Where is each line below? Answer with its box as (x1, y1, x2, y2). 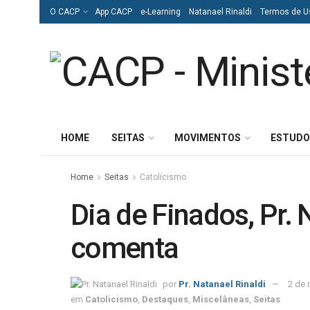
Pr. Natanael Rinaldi (179, 278, 266, 289)
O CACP (50, 7, 80, 17)
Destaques (142, 294, 188, 305)
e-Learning (140, 7, 181, 17)
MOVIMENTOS (174, 132, 241, 143)
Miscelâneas (192, 294, 249, 305)
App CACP (95, 7, 132, 17)
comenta (71, 231, 179, 265)
